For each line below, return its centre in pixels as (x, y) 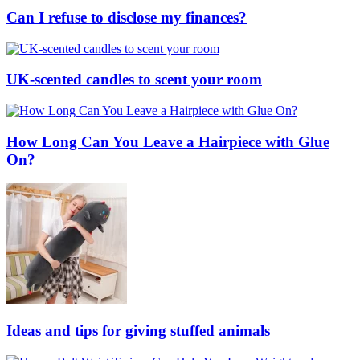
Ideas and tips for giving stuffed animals (138, 331)
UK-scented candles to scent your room (134, 80)
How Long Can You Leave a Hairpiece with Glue (168, 141)
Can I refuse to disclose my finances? (127, 17)
